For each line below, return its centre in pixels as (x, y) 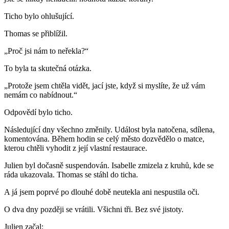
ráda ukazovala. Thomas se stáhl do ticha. (71, 175)
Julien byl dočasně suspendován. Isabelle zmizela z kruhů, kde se (109, 166)
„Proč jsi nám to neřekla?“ (46, 51)
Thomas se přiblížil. (36, 34)
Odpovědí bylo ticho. (38, 112)
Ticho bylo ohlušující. (39, 16)
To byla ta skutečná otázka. (48, 68)
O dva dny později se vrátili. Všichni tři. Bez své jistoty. (94, 210)
